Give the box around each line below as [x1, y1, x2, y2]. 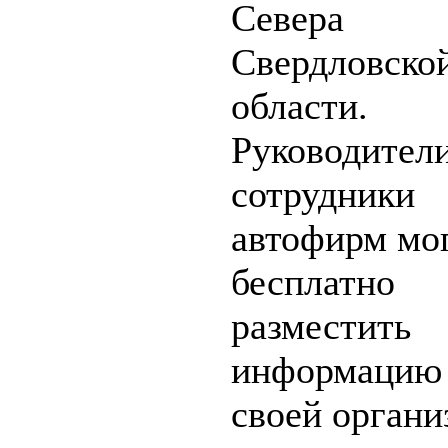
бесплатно [231, 261, 395, 303]
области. [231, 85, 368, 127]
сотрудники [231, 173, 415, 215]
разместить [231, 305, 411, 347]
